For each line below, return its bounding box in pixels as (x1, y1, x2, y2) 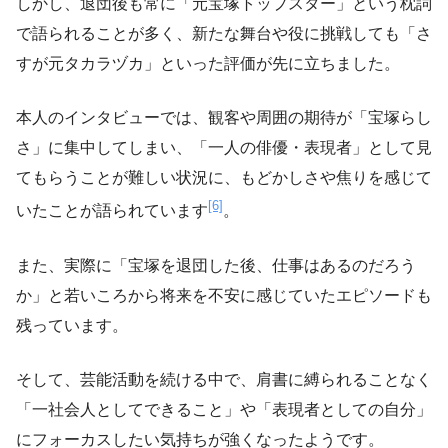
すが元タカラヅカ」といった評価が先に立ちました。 (16, 55, 400, 73)
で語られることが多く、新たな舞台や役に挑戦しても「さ (16, 25, 432, 43)
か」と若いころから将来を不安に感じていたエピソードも (16, 286, 432, 304)
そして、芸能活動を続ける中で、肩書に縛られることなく (16, 370, 432, 388)
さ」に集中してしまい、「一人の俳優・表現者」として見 (16, 139, 432, 157)
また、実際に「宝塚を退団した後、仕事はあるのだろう (16, 256, 416, 274)
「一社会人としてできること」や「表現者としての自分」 (16, 400, 432, 418)
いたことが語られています (16, 202, 208, 220)
